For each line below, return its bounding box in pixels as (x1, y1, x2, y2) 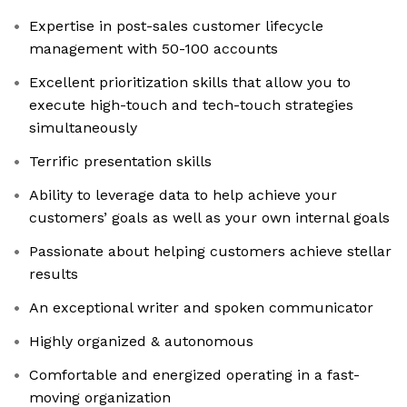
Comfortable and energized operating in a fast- (29, 366, 360, 384)
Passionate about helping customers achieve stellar (29, 243, 392, 261)
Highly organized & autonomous (29, 333, 253, 351)
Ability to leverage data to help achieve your (29, 186, 337, 204)
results (29, 265, 78, 283)
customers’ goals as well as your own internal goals (29, 209, 390, 227)
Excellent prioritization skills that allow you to (29, 74, 351, 92)
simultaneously (29, 119, 137, 137)
